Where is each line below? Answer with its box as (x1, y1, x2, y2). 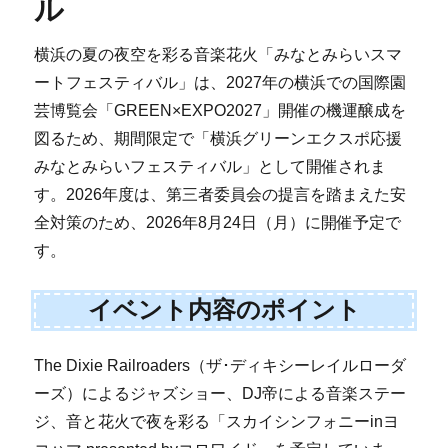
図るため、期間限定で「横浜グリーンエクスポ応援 (34, 129, 403, 147)
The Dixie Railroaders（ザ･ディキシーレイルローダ (34, 356, 407, 374)
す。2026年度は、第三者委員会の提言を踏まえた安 (34, 185, 407, 203)
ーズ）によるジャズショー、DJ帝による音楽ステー (34, 384, 407, 402)
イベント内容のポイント (87, 296, 361, 324)
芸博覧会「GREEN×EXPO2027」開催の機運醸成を (34, 101, 407, 119)
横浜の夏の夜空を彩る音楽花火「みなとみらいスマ (34, 45, 403, 63)
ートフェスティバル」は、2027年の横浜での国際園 (34, 73, 407, 91)
